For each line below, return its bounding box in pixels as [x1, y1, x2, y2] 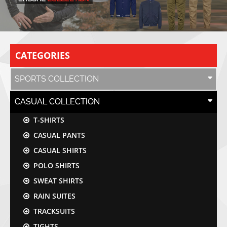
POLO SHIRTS [29, 161, 80, 171]
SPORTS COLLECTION [15, 74, 99, 84]
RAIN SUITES [29, 191, 75, 201]
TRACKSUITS [29, 206, 75, 216]
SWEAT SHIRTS [29, 176, 83, 186]
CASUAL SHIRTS [29, 145, 87, 156]
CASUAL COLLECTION [15, 97, 100, 107]
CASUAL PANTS [29, 130, 85, 140]
